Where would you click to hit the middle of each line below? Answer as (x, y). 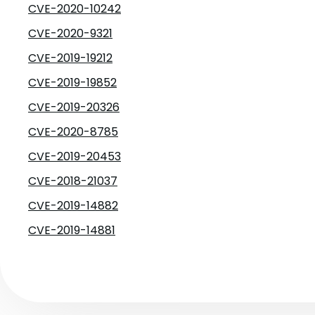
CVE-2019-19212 (70, 58)
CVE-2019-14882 (73, 206)
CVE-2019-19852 (72, 83)
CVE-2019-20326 (74, 107)
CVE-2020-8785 (73, 132)
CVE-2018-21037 (73, 181)
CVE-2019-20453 (75, 156)
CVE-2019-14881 (72, 230)
